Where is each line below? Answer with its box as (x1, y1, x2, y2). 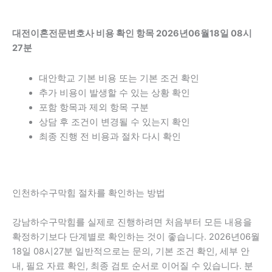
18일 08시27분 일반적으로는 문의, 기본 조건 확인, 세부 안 (12, 246, 250, 257)
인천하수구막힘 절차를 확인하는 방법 (12, 188, 165, 199)
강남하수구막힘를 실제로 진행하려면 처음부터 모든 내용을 (12, 217, 252, 228)
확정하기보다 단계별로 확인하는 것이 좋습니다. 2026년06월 (12, 231, 260, 243)
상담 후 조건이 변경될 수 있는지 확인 (38, 116, 190, 127)
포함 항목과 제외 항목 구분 (38, 101, 149, 113)
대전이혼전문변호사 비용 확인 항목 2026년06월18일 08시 (12, 28, 252, 39)
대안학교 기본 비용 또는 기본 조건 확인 (38, 72, 199, 84)
